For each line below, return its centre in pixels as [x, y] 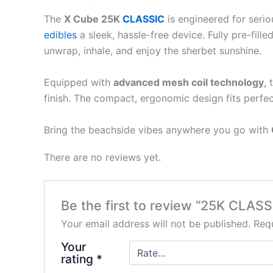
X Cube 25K [93, 19]
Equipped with [79, 82]
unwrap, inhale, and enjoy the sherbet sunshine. [153, 51]
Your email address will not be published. [155, 224]
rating [78, 259]
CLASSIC [144, 19]
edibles [60, 35]
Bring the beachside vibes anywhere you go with [158, 129]
